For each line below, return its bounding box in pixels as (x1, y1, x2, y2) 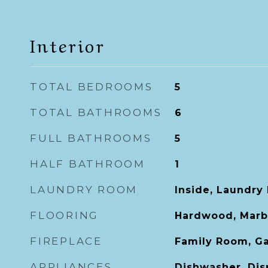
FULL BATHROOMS (30, 132, 152, 144)
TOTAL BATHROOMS (30, 106, 162, 118)
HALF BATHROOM (30, 158, 145, 170)
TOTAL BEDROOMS (30, 81, 153, 93)
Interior (30, 32, 105, 57)
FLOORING (30, 209, 99, 221)
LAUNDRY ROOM (30, 184, 138, 196)
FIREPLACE (30, 235, 102, 247)
